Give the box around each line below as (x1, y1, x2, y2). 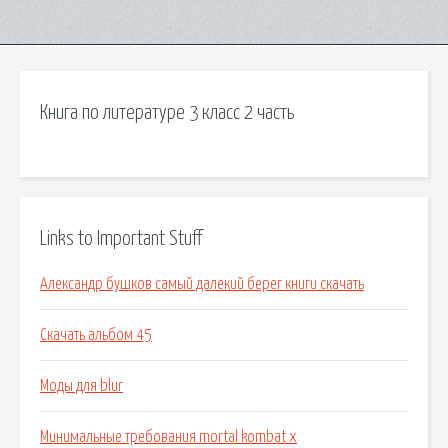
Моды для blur (40, 378, 123, 395)
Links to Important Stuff (40, 228, 202, 249)
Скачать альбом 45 (40, 327, 152, 344)
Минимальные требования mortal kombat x (40, 429, 297, 446)
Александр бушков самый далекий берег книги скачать (40, 276, 364, 293)
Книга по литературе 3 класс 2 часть (40, 103, 294, 123)
